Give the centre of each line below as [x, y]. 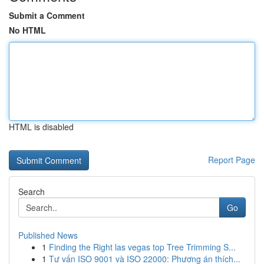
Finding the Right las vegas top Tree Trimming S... [142, 247]
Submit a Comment [47, 15]
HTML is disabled [41, 127]
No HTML [27, 30]
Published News [48, 235]
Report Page [232, 160]
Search [32, 192]
